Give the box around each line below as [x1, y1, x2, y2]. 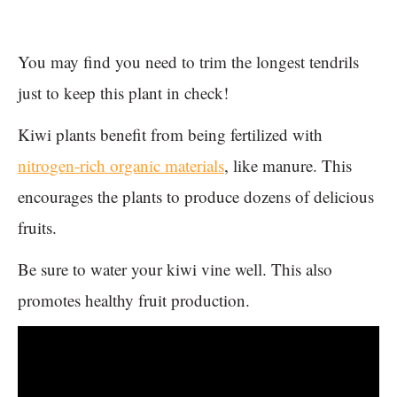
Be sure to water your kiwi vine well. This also [18, 258, 332, 281]
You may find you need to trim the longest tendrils [18, 51, 359, 74]
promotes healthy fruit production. [18, 289, 255, 312]
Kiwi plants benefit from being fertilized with [18, 123, 323, 146]
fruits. [18, 216, 57, 239]
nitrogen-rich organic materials [18, 154, 224, 177]
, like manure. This [224, 154, 352, 177]
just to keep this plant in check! [18, 82, 229, 105]
